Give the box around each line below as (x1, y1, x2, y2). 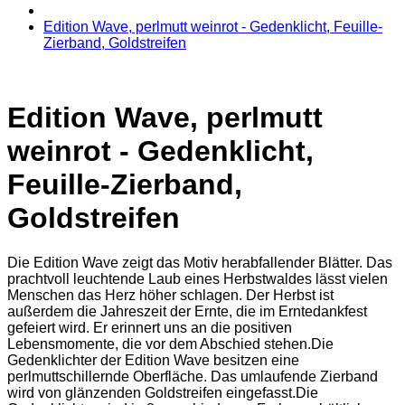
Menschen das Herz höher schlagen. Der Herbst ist (7, 287, 334, 303)
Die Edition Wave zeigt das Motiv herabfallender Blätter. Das (7, 254, 392, 270)
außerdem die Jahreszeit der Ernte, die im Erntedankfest (7, 303, 367, 319)
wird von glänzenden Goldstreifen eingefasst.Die (7, 384, 318, 400)
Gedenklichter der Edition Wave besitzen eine (7, 352, 299, 368)
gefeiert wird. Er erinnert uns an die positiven (7, 319, 292, 335)
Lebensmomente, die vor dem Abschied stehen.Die (7, 335, 334, 352)
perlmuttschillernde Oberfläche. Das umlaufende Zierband (7, 368, 378, 384)
